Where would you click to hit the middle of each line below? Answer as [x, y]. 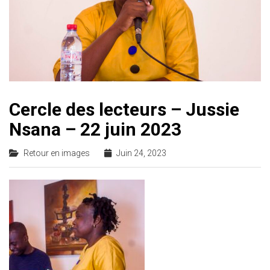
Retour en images [57, 153]
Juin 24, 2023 [141, 153]
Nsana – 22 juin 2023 [95, 129]
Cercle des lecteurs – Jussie [124, 109]
